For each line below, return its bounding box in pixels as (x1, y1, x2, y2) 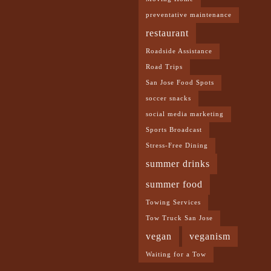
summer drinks (146, 158, 210, 170)
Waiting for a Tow (146, 251, 206, 258)
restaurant (146, 28, 189, 39)
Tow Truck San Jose (146, 215, 213, 222)
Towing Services (146, 199, 201, 206)
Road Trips (146, 64, 183, 71)
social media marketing (146, 111, 224, 118)
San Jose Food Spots (146, 79, 214, 87)
